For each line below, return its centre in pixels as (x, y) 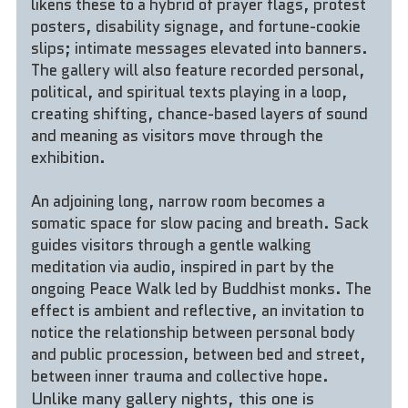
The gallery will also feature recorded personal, (199, 70)
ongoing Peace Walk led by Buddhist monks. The (202, 288)
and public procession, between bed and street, (199, 354)
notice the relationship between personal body (194, 332)
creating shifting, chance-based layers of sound (200, 113)
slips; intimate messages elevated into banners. (200, 48)
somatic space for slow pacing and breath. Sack (200, 223)
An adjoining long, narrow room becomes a (178, 201)
